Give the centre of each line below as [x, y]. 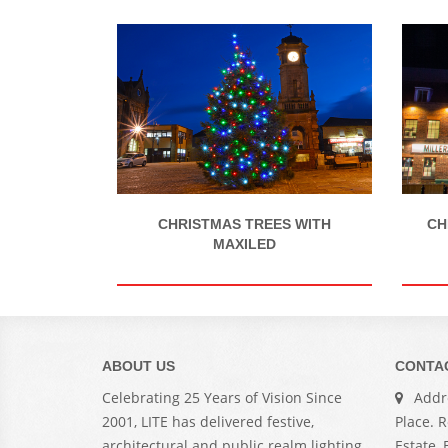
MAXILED [244, 243]
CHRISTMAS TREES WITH [244, 223]
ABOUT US [138, 365]
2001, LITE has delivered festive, [208, 421]
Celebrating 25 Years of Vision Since [222, 397]
